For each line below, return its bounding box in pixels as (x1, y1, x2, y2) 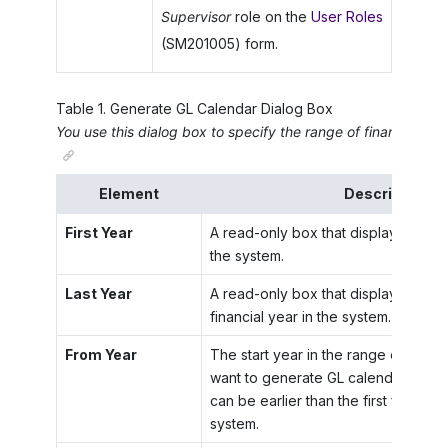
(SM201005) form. (160, 35, 278, 53)
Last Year (64, 284, 132, 302)
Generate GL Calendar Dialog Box (110, 100, 333, 118)
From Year (64, 345, 137, 363)
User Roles (310, 8, 383, 26)
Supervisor (160, 8, 231, 26)
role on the (230, 8, 311, 26)
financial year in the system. (209, 307, 391, 325)
